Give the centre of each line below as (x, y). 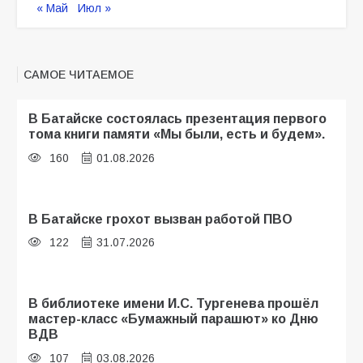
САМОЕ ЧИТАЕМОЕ (79, 74)
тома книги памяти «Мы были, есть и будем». (177, 133)
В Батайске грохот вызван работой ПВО (160, 218)
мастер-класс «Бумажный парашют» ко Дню (173, 319)
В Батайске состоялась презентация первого (177, 118)
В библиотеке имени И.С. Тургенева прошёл (173, 303)
